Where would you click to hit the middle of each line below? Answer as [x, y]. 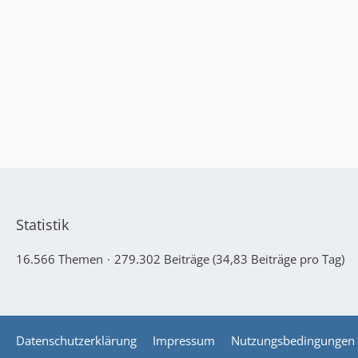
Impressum [184, 340]
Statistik [42, 225]
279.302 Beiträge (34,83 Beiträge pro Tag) [229, 259]
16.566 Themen [60, 259]
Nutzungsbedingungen [293, 340]
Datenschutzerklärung [76, 340]
